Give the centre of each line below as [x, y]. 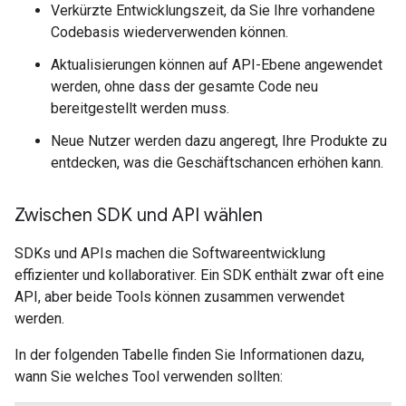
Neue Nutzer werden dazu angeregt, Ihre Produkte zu [219, 140]
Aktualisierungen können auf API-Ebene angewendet [217, 64]
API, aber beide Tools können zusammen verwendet [179, 296]
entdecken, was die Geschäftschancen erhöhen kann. [217, 162]
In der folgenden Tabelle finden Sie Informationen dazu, [189, 354]
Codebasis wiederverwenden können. [169, 32]
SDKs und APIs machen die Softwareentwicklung [170, 253]
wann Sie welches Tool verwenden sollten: [149, 376]
